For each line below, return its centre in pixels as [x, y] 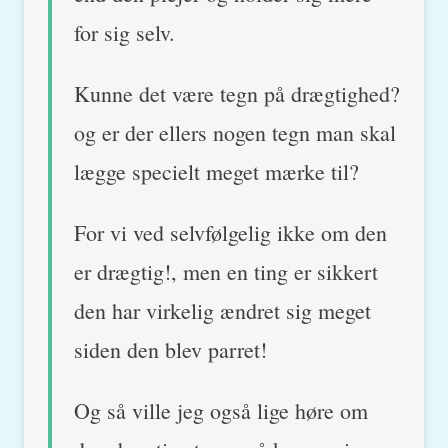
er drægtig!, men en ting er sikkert [226, 271]
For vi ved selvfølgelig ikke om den [230, 232]
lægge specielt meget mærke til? [216, 171]
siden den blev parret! [170, 349]
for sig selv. [124, 32]
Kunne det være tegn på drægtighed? [237, 93]
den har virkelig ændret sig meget [222, 310]
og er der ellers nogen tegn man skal [235, 132]
